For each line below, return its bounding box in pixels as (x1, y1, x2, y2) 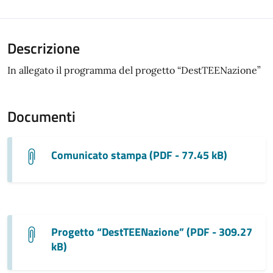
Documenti (7, 105, 76, 128)
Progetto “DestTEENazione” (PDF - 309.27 (51, 224, 252, 241)
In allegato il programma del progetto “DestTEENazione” (7, 64, 261, 77)
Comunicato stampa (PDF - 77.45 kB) (51, 146, 227, 163)
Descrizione (7, 37, 80, 60)
